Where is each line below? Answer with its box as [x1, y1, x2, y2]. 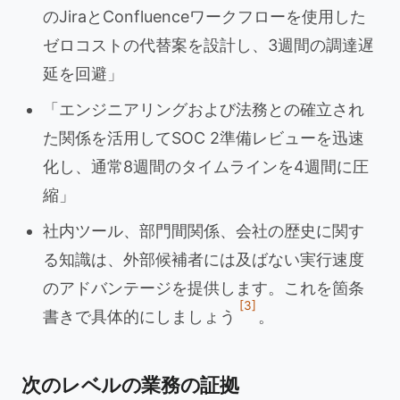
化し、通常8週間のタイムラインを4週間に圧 [43, 157, 369, 176]
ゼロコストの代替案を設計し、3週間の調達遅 [43, 36, 374, 54]
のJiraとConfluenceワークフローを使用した [43, 7, 366, 26]
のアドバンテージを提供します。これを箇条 [43, 279, 364, 297]
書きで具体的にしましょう [43, 307, 236, 326]
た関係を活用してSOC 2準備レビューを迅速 [43, 129, 364, 147]
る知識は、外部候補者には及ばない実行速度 [43, 250, 364, 269]
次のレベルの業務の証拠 [21, 373, 239, 396]
